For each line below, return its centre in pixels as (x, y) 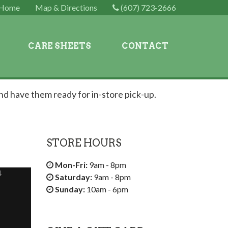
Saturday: (74, 177)
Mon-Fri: (71, 165)
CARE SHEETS (60, 46)
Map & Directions (66, 7)
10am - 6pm (107, 189)
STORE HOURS (84, 143)
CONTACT (145, 46)
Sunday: (70, 189)
